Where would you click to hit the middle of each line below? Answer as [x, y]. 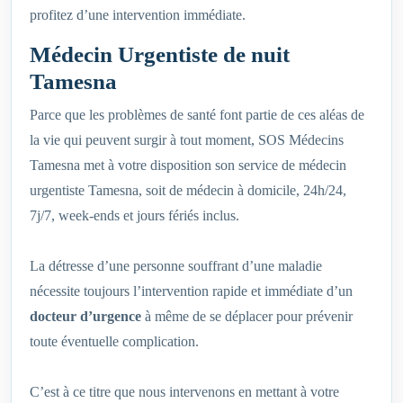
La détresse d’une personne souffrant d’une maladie [176, 266]
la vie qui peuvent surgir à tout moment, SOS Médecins [187, 140]
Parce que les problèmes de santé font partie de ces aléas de [197, 115]
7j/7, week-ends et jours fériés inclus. [134, 216]
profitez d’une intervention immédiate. [138, 15]
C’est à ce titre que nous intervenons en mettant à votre [184, 392]
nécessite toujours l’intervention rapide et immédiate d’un [191, 291]
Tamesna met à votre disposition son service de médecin [188, 166]
